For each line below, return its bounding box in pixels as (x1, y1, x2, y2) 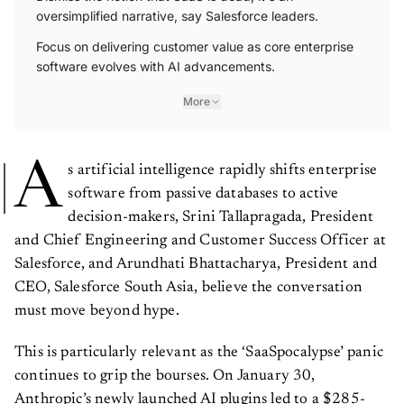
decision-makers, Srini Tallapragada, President (68, 203, 374, 219)
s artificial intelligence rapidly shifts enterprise (68, 156, 378, 172)
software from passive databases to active (68, 179, 339, 196)
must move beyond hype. (14, 297, 179, 313)
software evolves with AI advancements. (36, 51, 275, 68)
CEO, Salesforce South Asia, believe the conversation (14, 273, 363, 289)
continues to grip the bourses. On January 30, (14, 362, 316, 378)
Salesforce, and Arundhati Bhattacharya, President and (14, 250, 378, 266)
